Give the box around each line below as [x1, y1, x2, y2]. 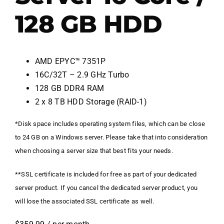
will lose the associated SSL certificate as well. [15, 197, 154, 205]
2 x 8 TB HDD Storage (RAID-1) [35, 97, 147, 107]
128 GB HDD [15, 9, 162, 38]
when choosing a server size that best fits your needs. [15, 147, 173, 155]
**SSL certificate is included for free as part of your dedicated [15, 170, 197, 178]
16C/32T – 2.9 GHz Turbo [35, 70, 129, 80]
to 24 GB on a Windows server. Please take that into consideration [15, 133, 208, 141]
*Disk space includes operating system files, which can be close [15, 120, 205, 128]
